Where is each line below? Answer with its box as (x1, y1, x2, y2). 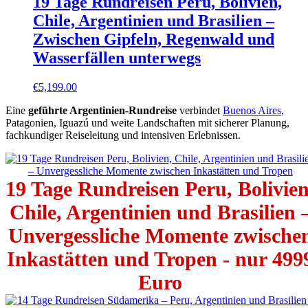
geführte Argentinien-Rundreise (28, 104, 177, 117)
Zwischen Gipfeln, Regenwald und (33, 30, 274, 49)
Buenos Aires (223, 104, 281, 117)
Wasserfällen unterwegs (33, 49, 201, 67)
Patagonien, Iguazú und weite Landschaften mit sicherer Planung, (5, 117, 289, 129)
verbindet (177, 104, 223, 117)
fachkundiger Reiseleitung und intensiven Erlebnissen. (5, 129, 241, 142)
